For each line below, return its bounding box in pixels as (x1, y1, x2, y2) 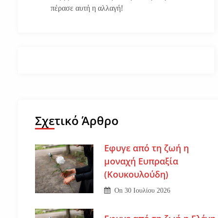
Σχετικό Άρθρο (35, 112, 119, 128)
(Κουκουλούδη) (104, 168, 168, 180)
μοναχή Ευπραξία (104, 155, 178, 167)
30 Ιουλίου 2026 (125, 186, 171, 194)
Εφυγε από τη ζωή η (104, 142, 189, 154)
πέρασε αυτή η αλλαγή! (51, 4, 123, 13)
